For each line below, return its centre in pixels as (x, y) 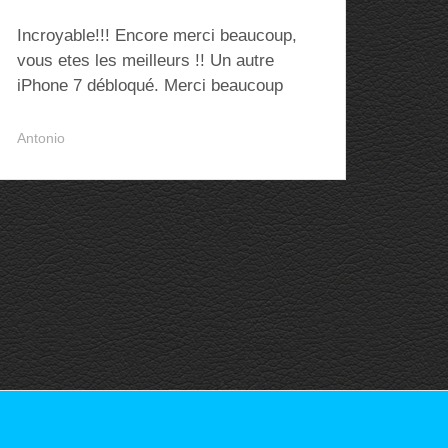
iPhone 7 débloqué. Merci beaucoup (150, 85)
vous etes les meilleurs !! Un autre (145, 60)
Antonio (41, 138)
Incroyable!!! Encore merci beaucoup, (157, 35)
